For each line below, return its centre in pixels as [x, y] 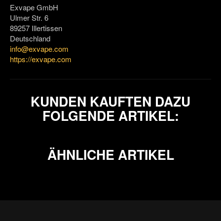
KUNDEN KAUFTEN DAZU [110, 101]
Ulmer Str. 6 [29, 18]
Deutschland [30, 38]
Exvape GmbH [34, 7]
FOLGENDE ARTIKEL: [110, 116]
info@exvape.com [39, 49]
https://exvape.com [41, 59]
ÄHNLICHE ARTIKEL [110, 155]
